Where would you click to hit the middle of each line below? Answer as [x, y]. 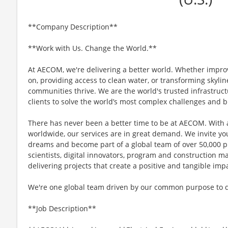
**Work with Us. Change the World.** [92, 48]
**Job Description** [62, 208]
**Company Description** [73, 26]
